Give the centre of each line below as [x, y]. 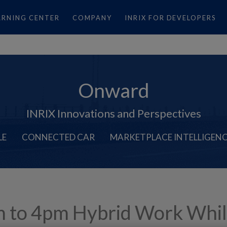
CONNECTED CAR [58, 137]
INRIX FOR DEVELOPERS [171, 18]
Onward [113, 90]
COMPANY [92, 18]
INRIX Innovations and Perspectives [113, 113]
